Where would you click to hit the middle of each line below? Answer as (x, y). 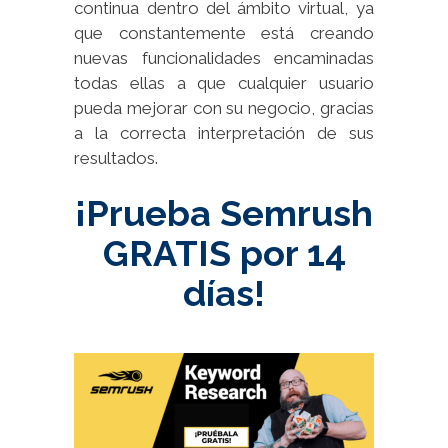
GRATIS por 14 (224, 252)
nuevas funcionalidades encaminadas (224, 57)
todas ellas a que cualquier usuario (224, 82)
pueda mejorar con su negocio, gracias (224, 107)
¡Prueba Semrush (224, 212)
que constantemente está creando (224, 32)
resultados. (116, 157)
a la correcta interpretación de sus (224, 132)
